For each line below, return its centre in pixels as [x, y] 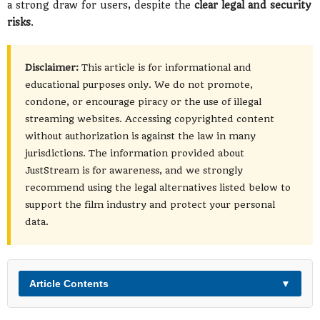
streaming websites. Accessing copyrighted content [150, 119]
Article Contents [69, 283]
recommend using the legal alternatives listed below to [158, 187]
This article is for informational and [165, 67]
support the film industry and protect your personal [150, 204]
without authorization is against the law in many [140, 136]
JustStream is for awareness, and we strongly [134, 170]
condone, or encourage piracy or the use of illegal [143, 101]
